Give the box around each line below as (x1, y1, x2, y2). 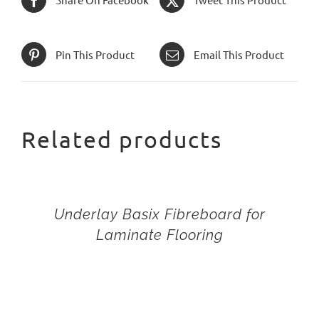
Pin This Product (56, 47, 135, 61)
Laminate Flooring (95, 226, 224, 244)
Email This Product (194, 47, 284, 61)
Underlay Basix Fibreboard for (53, 206, 266, 224)
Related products (21, 125, 222, 154)
